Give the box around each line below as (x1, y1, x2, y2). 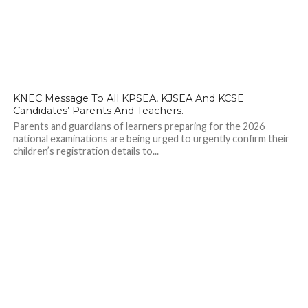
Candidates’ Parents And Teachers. (12, 104, 184, 117)
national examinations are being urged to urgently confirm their (12, 133, 289, 144)
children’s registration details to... (12, 145, 159, 157)
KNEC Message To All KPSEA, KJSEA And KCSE (12, 92, 244, 104)
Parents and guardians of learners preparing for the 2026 (12, 120, 265, 132)
